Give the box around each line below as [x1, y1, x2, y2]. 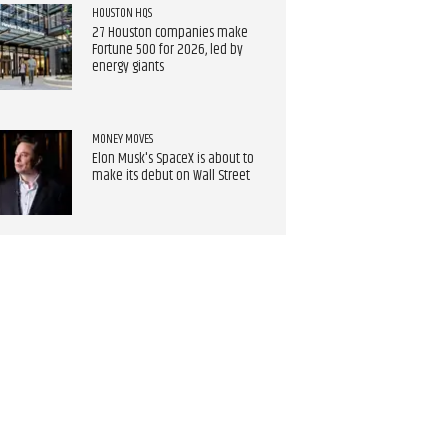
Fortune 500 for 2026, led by [91, 39, 243, 62]
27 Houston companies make [91, 22, 248, 45]
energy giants [91, 56, 164, 79]
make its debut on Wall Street [91, 164, 250, 187]
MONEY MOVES [91, 128, 153, 149]
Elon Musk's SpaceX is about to [91, 147, 254, 170]
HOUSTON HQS [91, 3, 152, 24]
